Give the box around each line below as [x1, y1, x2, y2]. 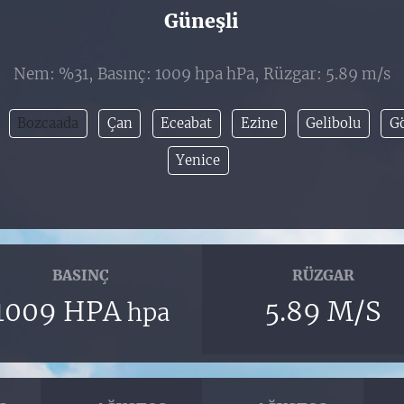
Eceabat [161, 115, 213, 133]
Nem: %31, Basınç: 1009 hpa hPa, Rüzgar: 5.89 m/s [14, 64, 390, 85]
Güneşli [164, 9, 240, 34]
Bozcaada [17, 115, 79, 133]
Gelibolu [306, 115, 362, 133]
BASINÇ [52, 266, 110, 285]
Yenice [176, 151, 221, 170]
